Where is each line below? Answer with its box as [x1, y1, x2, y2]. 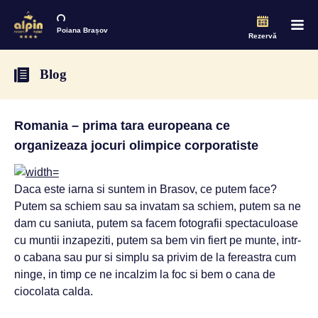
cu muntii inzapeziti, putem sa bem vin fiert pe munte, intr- [14, 234, 301, 246]
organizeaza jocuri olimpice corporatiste [14, 138, 258, 153]
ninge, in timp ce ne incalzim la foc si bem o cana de [14, 268, 275, 280]
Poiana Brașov [57, 26, 108, 34]
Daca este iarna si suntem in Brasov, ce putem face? [14, 183, 277, 195]
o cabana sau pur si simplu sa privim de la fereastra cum [14, 251, 296, 263]
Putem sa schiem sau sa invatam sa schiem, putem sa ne [14, 200, 301, 212]
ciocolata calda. [14, 285, 93, 297]
